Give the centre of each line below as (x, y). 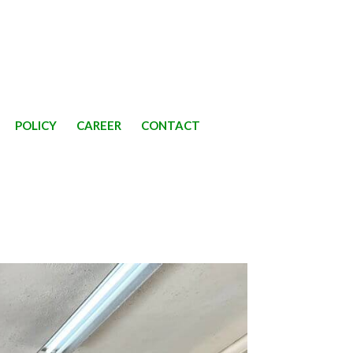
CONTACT (170, 125)
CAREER (98, 125)
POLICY (35, 125)
